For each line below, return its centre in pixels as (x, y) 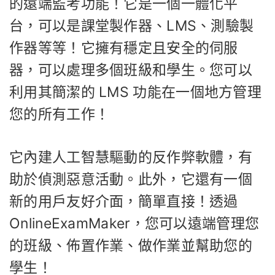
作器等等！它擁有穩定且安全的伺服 (124, 48)
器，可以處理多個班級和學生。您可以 (131, 70)
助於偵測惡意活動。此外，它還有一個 (131, 180)
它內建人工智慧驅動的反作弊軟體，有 (131, 157)
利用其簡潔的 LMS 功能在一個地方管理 (135, 92)
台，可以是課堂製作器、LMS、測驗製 (132, 25)
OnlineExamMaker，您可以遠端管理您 (134, 224)
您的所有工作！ (60, 114)
